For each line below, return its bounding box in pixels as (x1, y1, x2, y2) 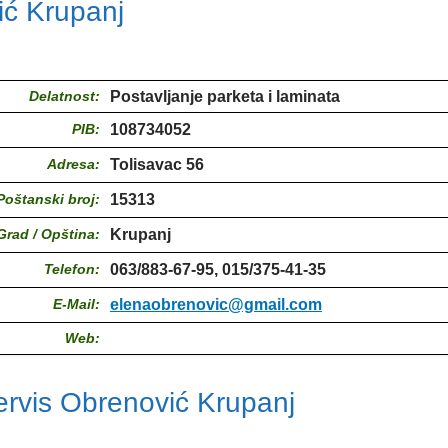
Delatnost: (28, 88, 100, 105)
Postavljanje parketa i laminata (109, 88, 340, 106)
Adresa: (46, 156, 100, 173)
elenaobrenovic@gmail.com (109, 296, 322, 314)
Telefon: (43, 261, 100, 278)
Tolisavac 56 (109, 156, 204, 174)
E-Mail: (52, 296, 100, 313)
